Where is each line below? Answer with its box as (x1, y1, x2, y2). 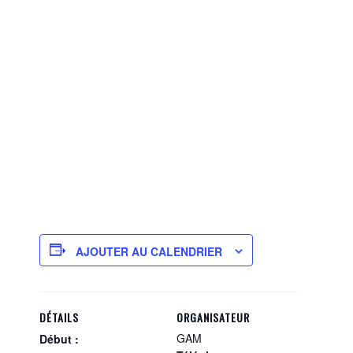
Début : (39, 330, 80, 347)
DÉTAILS (39, 308, 80, 325)
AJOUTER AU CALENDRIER (76, 243, 223, 259)
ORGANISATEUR (176, 308, 250, 325)
